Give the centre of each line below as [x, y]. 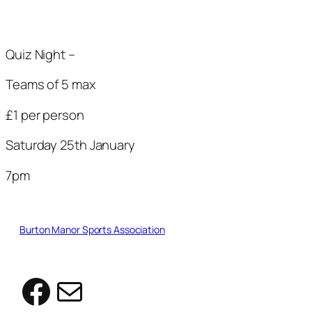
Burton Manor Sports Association [92, 230]
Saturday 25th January [70, 145]
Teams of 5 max [51, 85]
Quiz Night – [40, 54]
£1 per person [45, 115]
